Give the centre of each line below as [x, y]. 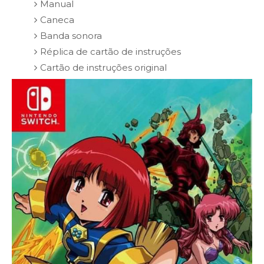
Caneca [57, 20]
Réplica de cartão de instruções [110, 52]
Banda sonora [71, 36]
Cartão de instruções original [103, 68]
